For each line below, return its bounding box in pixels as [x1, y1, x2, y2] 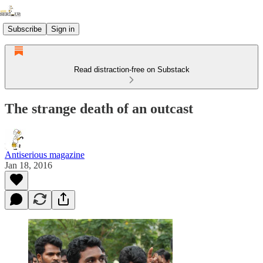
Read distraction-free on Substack [73, 65, 190, 74]
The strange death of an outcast [5, 100, 193, 116]
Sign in [51, 24, 75, 33]
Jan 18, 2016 [5, 160, 52, 170]
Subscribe [8, 24, 42, 33]
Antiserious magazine [5, 149, 85, 160]
